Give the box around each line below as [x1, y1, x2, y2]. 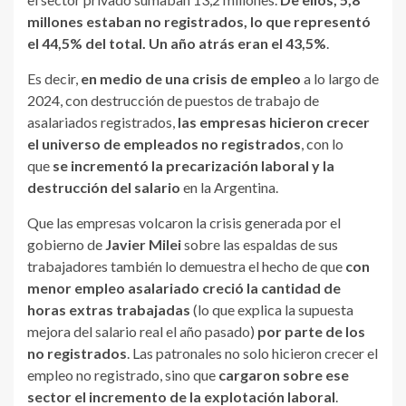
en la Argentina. [180, 179, 278, 197]
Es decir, [27, 70, 81, 88]
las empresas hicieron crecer [178, 113, 370, 131]
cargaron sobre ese [218, 366, 349, 384]
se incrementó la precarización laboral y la [53, 157, 334, 175]
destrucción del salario [27, 179, 180, 197]
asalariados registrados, [27, 113, 178, 131]
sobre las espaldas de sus [181, 236, 338, 254]
